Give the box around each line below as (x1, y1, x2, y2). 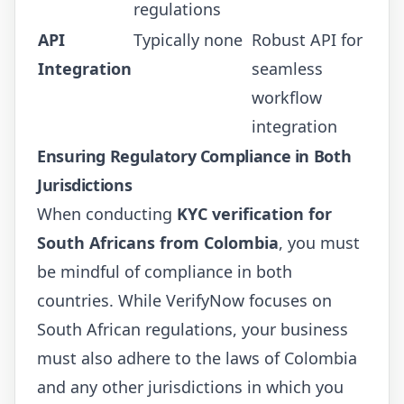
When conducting (37, 202, 177, 225)
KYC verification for (177, 202, 332, 225)
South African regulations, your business (37, 317, 348, 340)
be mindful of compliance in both (37, 260, 292, 282)
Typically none (133, 28, 243, 50)
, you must (279, 231, 360, 253)
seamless (252, 57, 323, 79)
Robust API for (252, 28, 363, 50)
